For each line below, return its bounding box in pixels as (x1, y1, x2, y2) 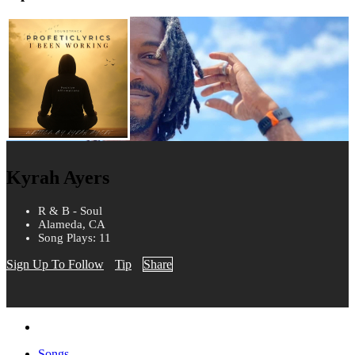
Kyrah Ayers (6, 167, 109, 189)
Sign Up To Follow (6, 258, 104, 272)
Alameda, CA (38, 218, 105, 231)
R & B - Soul (38, 204, 102, 218)
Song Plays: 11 (38, 231, 111, 245)
